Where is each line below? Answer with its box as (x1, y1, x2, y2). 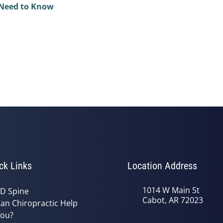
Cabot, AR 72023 (142, 194, 203, 206)
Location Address (127, 159, 197, 172)
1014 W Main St (142, 184, 200, 196)
